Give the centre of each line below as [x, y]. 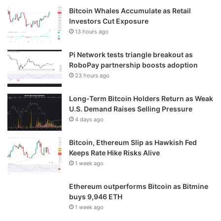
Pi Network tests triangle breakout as [131, 54]
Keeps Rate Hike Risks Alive [114, 152]
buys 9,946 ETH [96, 196]
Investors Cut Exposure [109, 21]
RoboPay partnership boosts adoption [133, 65]
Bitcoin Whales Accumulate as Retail [130, 10]
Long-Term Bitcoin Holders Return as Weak [141, 98]
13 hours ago [92, 31]
